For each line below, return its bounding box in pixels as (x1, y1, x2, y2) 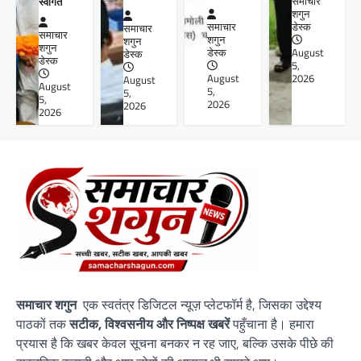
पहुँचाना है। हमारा (230, 314, 314, 334)
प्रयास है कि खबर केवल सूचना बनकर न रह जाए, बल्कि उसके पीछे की (16, 334, 334, 354)
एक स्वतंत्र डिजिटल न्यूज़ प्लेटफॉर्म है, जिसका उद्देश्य (80, 295, 322, 315)
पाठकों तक (16, 314, 69, 334)
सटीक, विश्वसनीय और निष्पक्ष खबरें (69, 314, 230, 334)
